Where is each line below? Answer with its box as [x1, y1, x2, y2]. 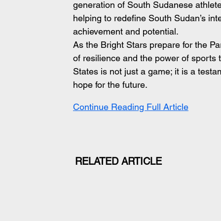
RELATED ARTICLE [75, 155, 162, 167]
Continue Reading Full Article [73, 102, 188, 112]
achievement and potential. [73, 26, 179, 37]
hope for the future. [73, 79, 147, 90]
